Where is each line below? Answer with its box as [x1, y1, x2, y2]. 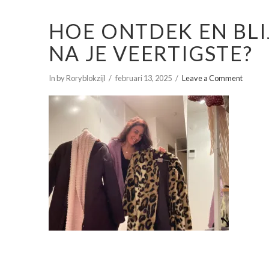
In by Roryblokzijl [48, 73, 106, 83]
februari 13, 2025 [115, 73, 172, 83]
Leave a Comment [181, 73, 243, 83]
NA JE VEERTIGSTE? [48, 40, 253, 65]
